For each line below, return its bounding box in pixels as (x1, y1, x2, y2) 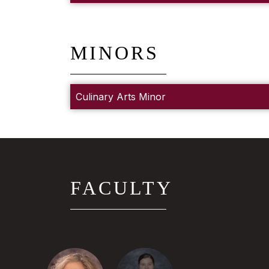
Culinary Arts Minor (75, 91, 166, 103)
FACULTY (70, 177, 173, 199)
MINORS (70, 42, 159, 64)
